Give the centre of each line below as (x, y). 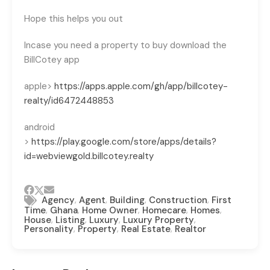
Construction (178, 200)
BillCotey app (52, 59)
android (39, 127)
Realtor (190, 229)
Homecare (164, 210)
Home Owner (110, 210)
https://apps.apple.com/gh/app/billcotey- (141, 86)
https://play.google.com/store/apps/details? (124, 141)
